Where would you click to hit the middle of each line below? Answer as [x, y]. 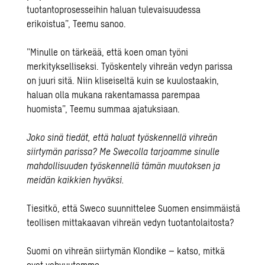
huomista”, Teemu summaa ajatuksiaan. [104, 109]
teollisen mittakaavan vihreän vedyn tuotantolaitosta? [131, 222]
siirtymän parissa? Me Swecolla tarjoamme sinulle [123, 151]
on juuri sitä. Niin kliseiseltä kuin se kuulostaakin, [123, 80]
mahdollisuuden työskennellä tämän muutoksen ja [124, 166]
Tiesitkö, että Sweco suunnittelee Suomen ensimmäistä [134, 208]
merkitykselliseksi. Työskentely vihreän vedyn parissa [130, 66]
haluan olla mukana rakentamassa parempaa [114, 95]
